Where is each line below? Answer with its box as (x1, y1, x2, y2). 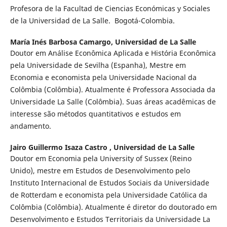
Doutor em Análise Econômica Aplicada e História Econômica (10, 48, 216, 58)
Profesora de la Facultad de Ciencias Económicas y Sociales (10, 3, 210, 13)
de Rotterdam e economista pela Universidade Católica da (10, 190, 207, 200)
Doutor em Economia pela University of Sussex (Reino (10, 153, 192, 163)
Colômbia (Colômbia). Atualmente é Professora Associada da (10, 84, 215, 94)
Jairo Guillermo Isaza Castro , (10, 142, 113, 152)
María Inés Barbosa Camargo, (10, 36, 115, 47)
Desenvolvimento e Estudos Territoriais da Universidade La (10, 214, 210, 224)
